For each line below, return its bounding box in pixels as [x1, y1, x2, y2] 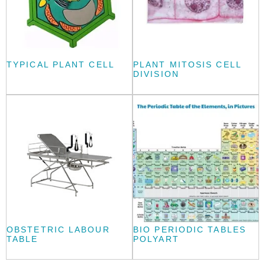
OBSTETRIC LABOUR [7, 224, 110, 234]
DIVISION [133, 69, 179, 79]
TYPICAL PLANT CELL [7, 59, 115, 69]
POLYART [133, 234, 179, 244]
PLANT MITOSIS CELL [133, 59, 241, 69]
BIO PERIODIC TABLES [133, 224, 246, 234]
